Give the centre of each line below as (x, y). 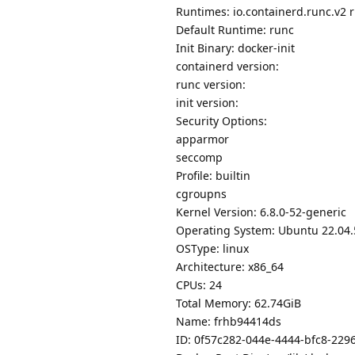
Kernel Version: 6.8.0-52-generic (261, 212)
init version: (207, 103)
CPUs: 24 (199, 285)
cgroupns (201, 194)
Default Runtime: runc (235, 30)
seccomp (199, 158)
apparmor (202, 139)
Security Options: (221, 121)
